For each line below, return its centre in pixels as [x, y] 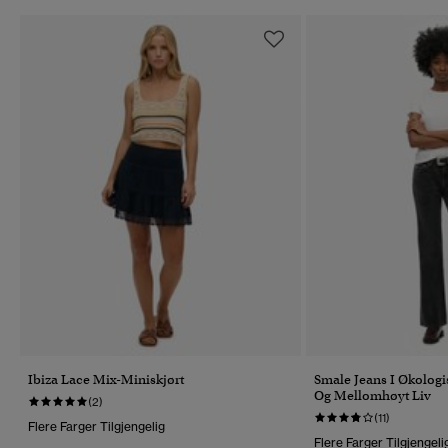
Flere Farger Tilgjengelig [96, 426]
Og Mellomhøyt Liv [372, 395]
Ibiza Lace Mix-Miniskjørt [106, 379]
